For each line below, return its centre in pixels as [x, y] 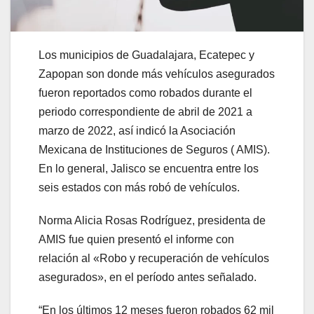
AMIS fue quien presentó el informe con [136, 240]
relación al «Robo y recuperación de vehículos [154, 259]
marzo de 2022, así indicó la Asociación [137, 131]
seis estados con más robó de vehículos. [139, 188]
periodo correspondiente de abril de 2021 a [145, 112]
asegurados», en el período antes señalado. [148, 278]
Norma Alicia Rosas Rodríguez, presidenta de [152, 221]
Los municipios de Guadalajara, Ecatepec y [146, 55]
